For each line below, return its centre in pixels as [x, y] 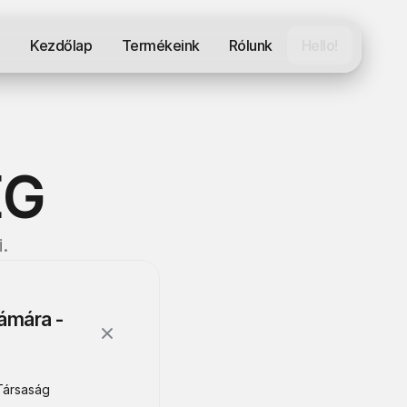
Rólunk [250, 45]
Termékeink [160, 45]
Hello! [319, 45]
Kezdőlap [61, 45]
